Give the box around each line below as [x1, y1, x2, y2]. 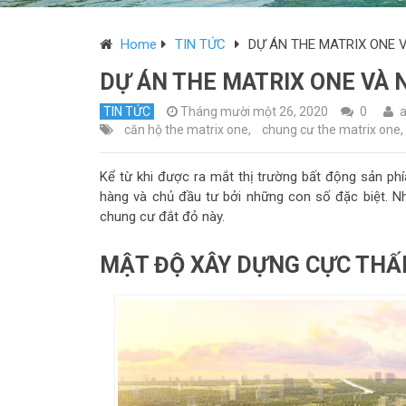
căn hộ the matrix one [124, 121, 248, 137]
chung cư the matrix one [262, 121, 401, 137]
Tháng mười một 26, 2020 [180, 103, 328, 119]
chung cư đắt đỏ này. [100, 208, 225, 225]
